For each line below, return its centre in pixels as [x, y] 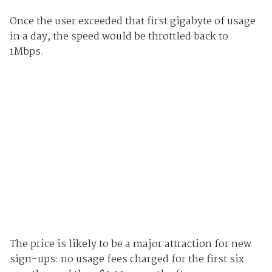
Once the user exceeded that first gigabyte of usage [132, 21]
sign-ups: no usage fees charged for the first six [127, 260]
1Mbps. [26, 52]
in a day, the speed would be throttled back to [119, 36]
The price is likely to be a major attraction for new [130, 245]
